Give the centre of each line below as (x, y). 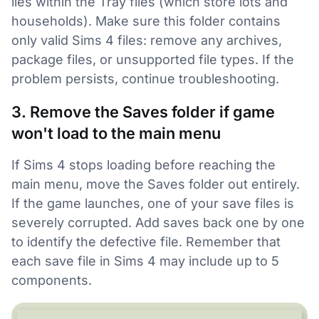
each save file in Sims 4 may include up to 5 (145, 261)
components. (52, 280)
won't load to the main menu (116, 133)
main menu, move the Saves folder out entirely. (156, 184)
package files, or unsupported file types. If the (153, 59)
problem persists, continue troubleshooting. (145, 79)
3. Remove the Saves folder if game (143, 112)
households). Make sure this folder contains (146, 21)
